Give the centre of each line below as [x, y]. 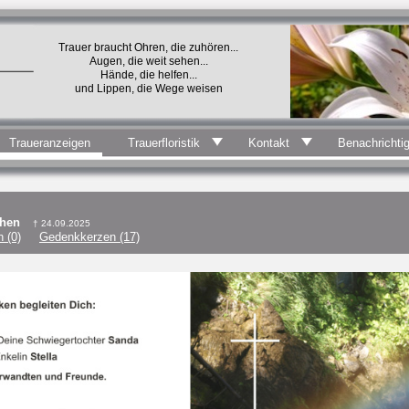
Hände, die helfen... [148, 75]
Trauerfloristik [164, 143]
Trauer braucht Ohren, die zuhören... [148, 47]
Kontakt [269, 143]
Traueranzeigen [50, 143]
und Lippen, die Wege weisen [148, 89]
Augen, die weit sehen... [148, 61]
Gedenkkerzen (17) [89, 237]
